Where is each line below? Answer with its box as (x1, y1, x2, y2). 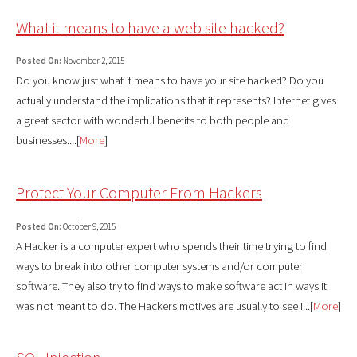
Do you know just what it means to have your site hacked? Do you (16, 73, 324, 88)
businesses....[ (16, 133, 80, 148)
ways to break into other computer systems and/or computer (16, 258, 303, 273)
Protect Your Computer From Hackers (16, 182, 262, 202)
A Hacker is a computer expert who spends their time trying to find (16, 238, 327, 253)
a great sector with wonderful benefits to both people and (16, 113, 289, 128)
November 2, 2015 (61, 55, 124, 67)
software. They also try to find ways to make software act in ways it (16, 278, 327, 293)
